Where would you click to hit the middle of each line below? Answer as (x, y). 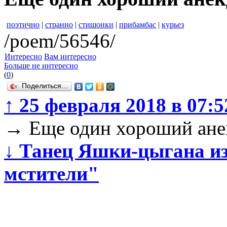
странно (59, 25)
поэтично (23, 25)
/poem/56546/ (60, 41)
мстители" (51, 174)
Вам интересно (70, 57)
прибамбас (138, 25)
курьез (173, 25)
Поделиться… (45, 86)
